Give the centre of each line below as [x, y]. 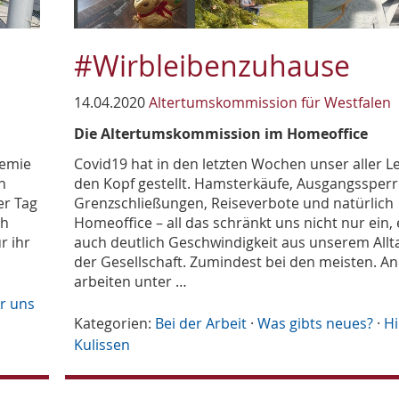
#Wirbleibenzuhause [212, 66]
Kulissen [102, 345]
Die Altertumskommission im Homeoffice [221, 134]
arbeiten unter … [131, 282]
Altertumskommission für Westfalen [270, 103]
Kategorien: [113, 324]
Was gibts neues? [316, 324]
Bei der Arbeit [201, 324]
